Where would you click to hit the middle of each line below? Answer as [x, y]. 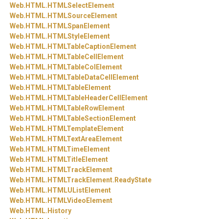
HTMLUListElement [79, 190]
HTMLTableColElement [85, 67]
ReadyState [133, 180]
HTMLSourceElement [82, 16]
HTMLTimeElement [79, 149]
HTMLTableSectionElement [92, 119]
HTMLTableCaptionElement [92, 47]
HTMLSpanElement [79, 26]
